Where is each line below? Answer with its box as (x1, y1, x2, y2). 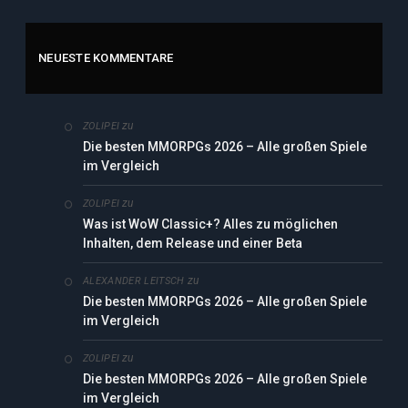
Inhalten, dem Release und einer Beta (83, 236, 302, 251)
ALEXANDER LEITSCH (83, 275, 185, 288)
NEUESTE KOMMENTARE (38, 51, 174, 66)
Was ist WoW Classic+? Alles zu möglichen (83, 217, 338, 232)
